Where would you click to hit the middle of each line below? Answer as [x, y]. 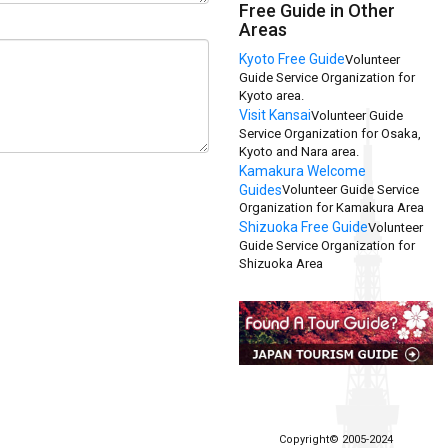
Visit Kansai [275, 114]
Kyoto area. [271, 95]
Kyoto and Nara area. [299, 151]
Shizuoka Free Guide [303, 226]
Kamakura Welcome [302, 170]
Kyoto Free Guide [292, 58]
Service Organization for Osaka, [330, 133]
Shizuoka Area [281, 263]
